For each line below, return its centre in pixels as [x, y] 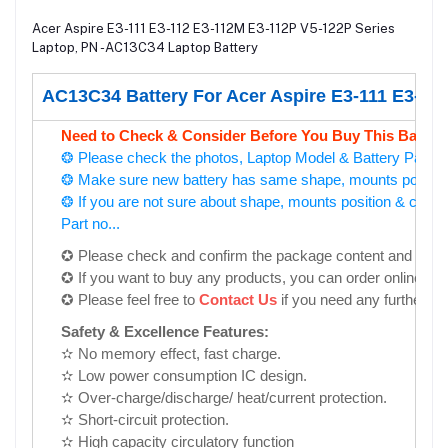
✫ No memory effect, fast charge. [171, 354]
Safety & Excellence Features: [165, 332]
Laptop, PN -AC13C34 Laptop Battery [145, 48]
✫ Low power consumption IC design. [184, 376]
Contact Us [238, 300]
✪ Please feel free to [130, 300]
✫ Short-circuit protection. [145, 420]
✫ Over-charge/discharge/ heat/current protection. [224, 398]
